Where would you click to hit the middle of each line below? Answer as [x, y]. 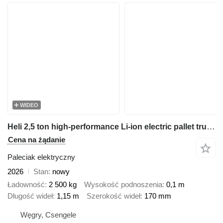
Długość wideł [30, 196]
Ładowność [26, 185]
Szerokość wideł [113, 196]
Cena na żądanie [37, 139]
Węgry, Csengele [48, 215]
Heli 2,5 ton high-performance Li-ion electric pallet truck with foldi [211, 126]
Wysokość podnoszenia [123, 185]
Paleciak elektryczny [41, 157]
